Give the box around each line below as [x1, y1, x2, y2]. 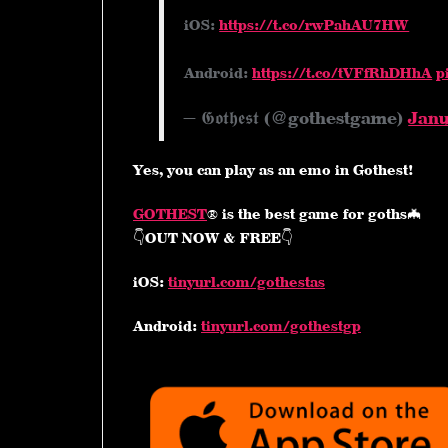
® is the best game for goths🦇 [207, 204, 422, 224]
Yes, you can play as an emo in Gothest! [133, 160, 413, 180]
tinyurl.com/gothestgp [201, 316, 361, 336]
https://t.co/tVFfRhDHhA [252, 64, 433, 84]
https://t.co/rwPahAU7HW [219, 16, 410, 36]
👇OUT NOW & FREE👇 [133, 228, 293, 248]
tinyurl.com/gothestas [168, 272, 325, 292]
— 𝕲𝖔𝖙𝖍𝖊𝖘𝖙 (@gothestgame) [184, 108, 409, 130]
